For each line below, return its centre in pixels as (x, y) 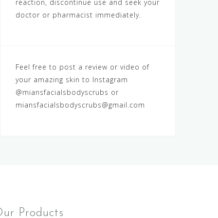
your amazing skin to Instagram (72, 80)
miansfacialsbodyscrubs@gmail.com (80, 105)
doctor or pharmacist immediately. (78, 15)
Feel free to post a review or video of (82, 67)
